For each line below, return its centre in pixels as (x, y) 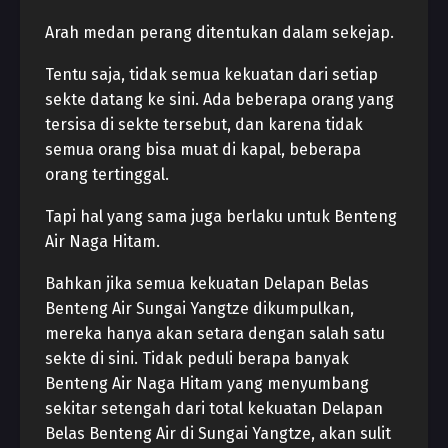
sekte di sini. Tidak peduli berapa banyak (197, 358)
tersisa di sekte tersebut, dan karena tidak (204, 124)
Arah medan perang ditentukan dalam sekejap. (219, 32)
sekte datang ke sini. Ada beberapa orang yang (219, 99)
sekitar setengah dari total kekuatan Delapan (214, 408)
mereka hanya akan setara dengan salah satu (215, 333)
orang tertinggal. (107, 174)
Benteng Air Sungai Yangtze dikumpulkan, (199, 308)
